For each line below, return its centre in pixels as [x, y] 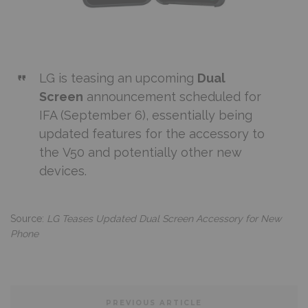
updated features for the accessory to [152, 134]
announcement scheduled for [172, 97]
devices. [63, 171]
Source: [29, 219]
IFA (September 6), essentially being [145, 115]
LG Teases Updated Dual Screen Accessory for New [164, 219]
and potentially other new [163, 153]
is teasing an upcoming [126, 78]
